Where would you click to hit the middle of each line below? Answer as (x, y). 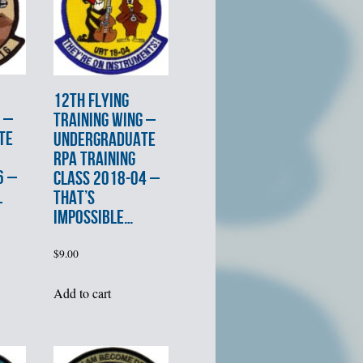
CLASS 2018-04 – (106, 179)
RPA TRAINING (94, 160)
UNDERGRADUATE (104, 140)
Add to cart (82, 293)
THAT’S (74, 199)
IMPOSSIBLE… (93, 218)
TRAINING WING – (104, 121)
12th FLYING (91, 101)
